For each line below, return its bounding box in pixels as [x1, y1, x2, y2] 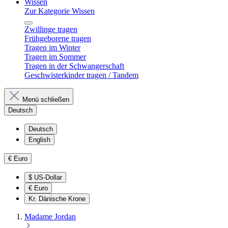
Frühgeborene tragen [24, 34, 91, 43]
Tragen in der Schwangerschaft [24, 62, 124, 70]
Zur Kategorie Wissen [24, 7, 95, 15]
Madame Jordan [24, 212, 76, 221]
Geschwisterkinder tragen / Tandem [24, 71, 138, 79]
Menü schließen [22, 96, 69, 103]
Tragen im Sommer [24, 52, 86, 61]
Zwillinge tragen [24, 25, 77, 34]
